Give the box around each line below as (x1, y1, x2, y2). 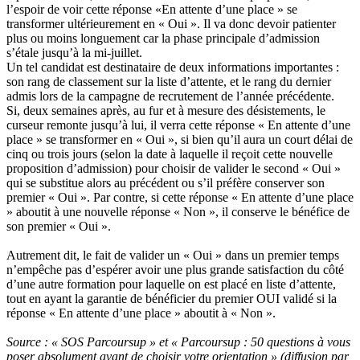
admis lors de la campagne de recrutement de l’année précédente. (6, 89, 334, 104)
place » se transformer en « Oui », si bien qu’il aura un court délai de (6, 133, 353, 147)
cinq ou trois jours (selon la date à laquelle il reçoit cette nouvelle (6, 147, 333, 162)
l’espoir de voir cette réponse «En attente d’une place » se (6, 2, 297, 17)
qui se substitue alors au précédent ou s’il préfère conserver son (6, 176, 325, 190)
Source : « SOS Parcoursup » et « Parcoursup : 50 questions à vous (6, 335, 350, 350)
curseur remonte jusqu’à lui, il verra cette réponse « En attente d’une (6, 118, 350, 133)
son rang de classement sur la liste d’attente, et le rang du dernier (6, 75, 331, 89)
